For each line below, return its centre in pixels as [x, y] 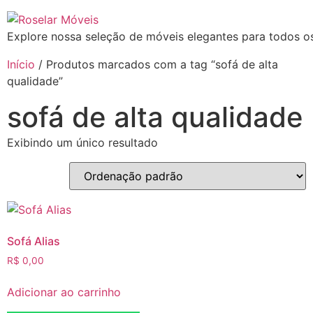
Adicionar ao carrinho [64, 292]
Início [21, 64]
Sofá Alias [34, 241]
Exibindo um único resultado [82, 143]
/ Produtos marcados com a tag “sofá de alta [156, 64]
